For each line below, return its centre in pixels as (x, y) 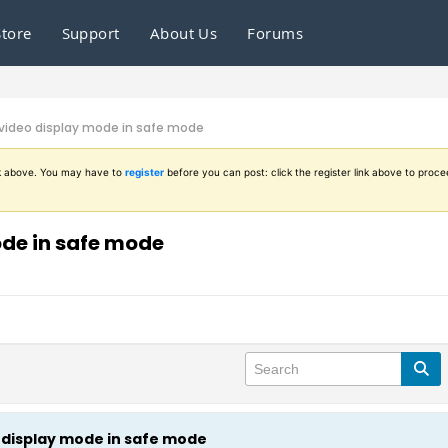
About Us (183, 33)
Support (90, 33)
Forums (275, 33)
